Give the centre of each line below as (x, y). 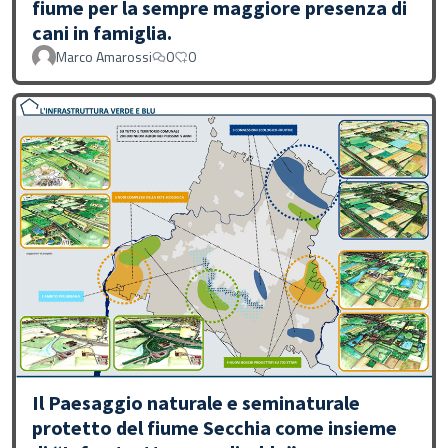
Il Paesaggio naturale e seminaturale (196, 402)
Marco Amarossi (104, 56)
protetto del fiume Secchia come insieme (214, 427)
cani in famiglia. (102, 32)
